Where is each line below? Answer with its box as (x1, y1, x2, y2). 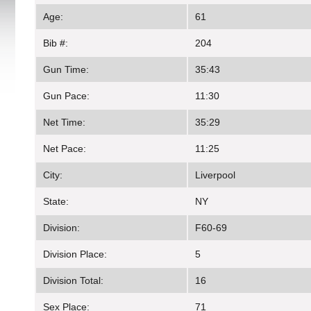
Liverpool (195, 169, 235, 181)
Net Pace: (43, 143, 86, 155)
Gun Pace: (43, 90, 90, 102)
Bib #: (43, 37, 68, 49)
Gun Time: (43, 64, 89, 76)
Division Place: (43, 249, 107, 260)
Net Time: (43, 117, 85, 128)
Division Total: (43, 275, 103, 287)
